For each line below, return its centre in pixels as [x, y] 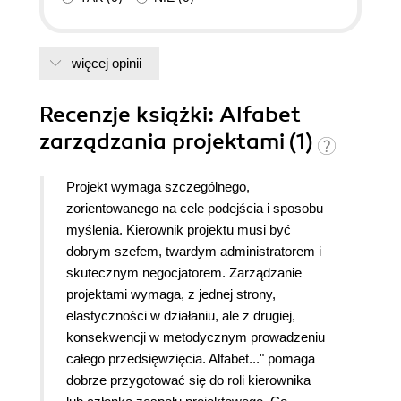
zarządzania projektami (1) [179, 142]
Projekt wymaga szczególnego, [158, 187]
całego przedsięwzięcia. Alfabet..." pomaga [191, 359]
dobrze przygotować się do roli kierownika [188, 380]
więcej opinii [107, 64]
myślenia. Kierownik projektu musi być [179, 230]
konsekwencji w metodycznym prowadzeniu [196, 337]
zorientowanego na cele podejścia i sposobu [195, 209]
